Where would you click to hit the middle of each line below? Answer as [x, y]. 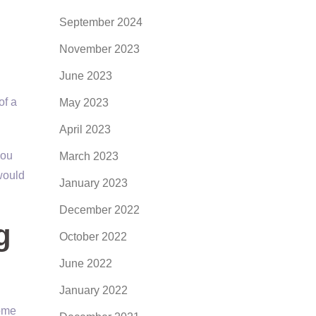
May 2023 [84, 103]
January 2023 [93, 183]
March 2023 [89, 156]
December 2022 [99, 210]
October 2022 [93, 237]
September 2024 [101, 22]
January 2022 [93, 290]
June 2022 [85, 263]
